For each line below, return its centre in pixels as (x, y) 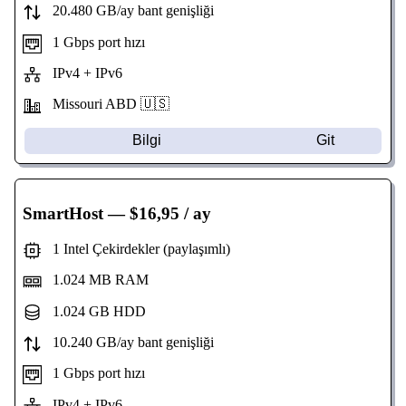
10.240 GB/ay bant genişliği (127, 342)
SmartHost (63, 213)
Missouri (73, 104)
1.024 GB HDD (93, 311)
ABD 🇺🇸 (137, 104)
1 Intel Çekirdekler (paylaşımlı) (135, 248)
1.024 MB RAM (95, 280)
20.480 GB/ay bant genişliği (127, 11)
